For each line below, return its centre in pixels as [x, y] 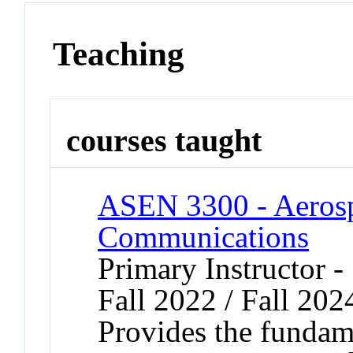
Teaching [119, 54]
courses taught [164, 140]
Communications [204, 237]
